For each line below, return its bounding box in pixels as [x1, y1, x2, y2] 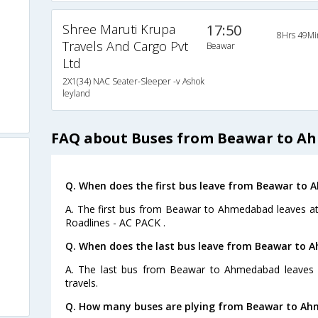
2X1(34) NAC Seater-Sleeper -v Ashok [62, 75, 204, 88]
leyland [62, 87, 90, 100]
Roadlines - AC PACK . [65, 216, 165, 230]
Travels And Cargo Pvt [62, 38, 188, 55]
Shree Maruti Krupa [62, 21, 175, 38]
